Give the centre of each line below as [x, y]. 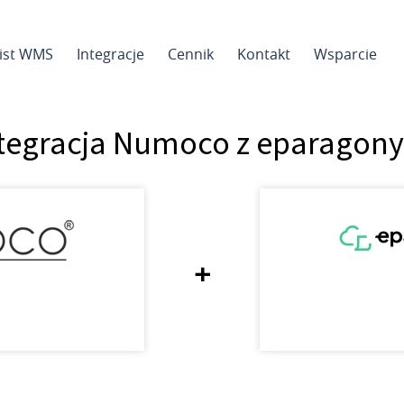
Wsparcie [345, 54]
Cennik [191, 54]
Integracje [110, 54]
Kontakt [264, 54]
